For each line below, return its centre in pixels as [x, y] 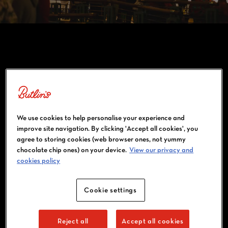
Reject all [73, 221]
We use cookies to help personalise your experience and [101, 118]
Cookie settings [110, 190]
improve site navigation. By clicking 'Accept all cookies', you [108, 129]
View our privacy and [162, 150]
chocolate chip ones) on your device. [72, 150]
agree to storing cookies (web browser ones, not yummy [102, 139]
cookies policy [39, 161]
